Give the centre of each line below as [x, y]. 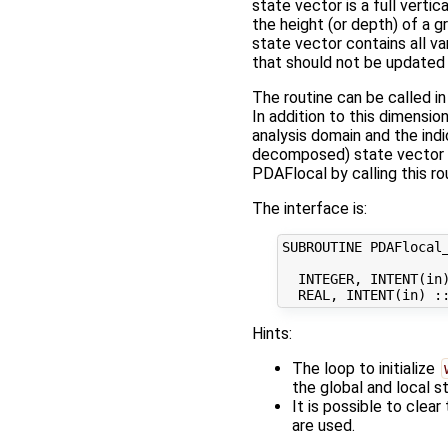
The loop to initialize [365, 368]
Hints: [272, 333]
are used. [323, 425]
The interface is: [309, 209]
